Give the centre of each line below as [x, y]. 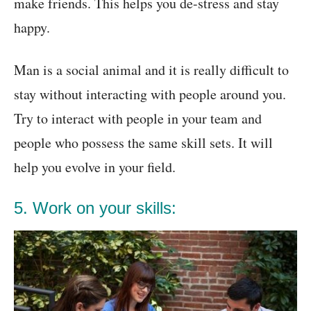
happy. [32, 28]
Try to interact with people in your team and [138, 119]
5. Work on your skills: [95, 208]
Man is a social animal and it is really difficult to [151, 70]
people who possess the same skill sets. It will [143, 143]
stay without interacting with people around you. [150, 94]
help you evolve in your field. [95, 167]
